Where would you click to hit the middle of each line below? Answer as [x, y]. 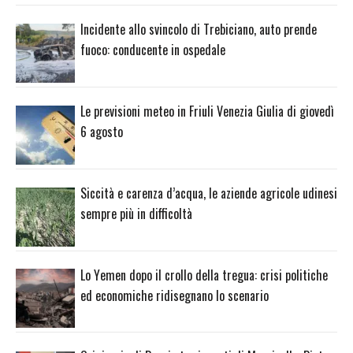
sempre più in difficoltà [136, 213]
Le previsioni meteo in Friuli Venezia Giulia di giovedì [207, 111]
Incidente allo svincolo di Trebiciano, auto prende [199, 30]
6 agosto [102, 132]
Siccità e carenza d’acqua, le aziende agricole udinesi [209, 193]
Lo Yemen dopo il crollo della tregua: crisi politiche [204, 275]
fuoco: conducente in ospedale [153, 50]
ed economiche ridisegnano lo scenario [175, 295]
